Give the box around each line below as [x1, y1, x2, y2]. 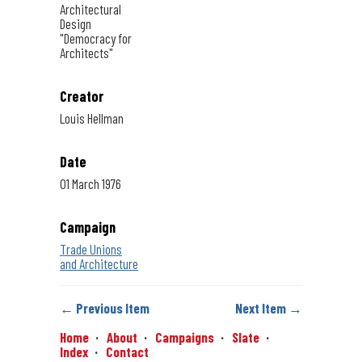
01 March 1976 [60, 175, 121, 192]
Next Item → [235, 300, 302, 317]
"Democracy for [60, 30, 132, 47]
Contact [106, 343, 149, 360]
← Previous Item [60, 300, 149, 317]
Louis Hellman [60, 110, 124, 127]
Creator [60, 87, 103, 106]
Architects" [60, 44, 113, 61]
